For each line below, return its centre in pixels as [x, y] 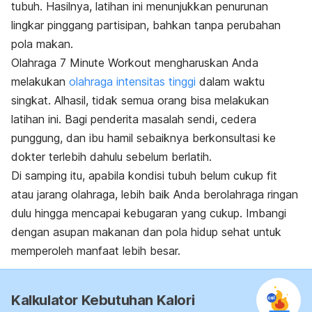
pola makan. [42, 44]
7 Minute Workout [106, 62]
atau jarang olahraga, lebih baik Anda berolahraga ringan [155, 194]
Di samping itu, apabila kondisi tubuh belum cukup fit [144, 175]
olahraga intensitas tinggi [132, 81]
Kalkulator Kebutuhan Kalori [103, 300]
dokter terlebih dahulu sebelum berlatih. [111, 156]
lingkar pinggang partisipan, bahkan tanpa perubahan [146, 25]
